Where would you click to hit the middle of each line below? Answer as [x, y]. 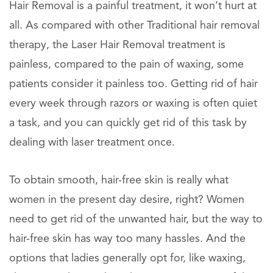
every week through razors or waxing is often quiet [133, 104]
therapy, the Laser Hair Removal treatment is [117, 45]
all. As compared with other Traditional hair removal [134, 26]
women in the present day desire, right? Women [127, 200]
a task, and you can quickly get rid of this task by [128, 123]
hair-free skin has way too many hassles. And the [127, 239]
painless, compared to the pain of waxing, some [126, 65]
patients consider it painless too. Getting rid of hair [133, 84]
